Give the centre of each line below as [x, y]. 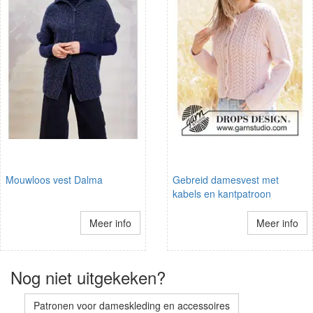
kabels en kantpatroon [222, 193]
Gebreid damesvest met [226, 179]
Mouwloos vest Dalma [54, 179]
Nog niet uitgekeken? [88, 277]
